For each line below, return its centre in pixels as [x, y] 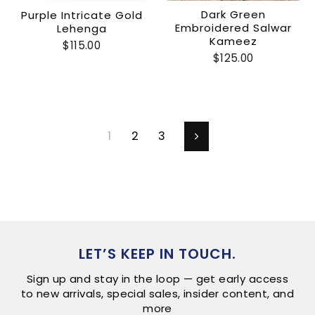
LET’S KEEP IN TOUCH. [157, 254]
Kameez [233, 41]
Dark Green [233, 15]
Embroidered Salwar [233, 28]
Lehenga [82, 28]
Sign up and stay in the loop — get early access [157, 279]
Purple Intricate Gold [82, 15]
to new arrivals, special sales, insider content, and [157, 294]
